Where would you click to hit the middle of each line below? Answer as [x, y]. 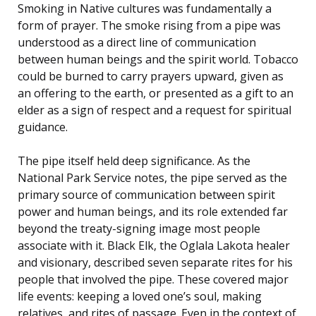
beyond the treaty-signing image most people [139, 228]
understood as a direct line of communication [137, 42]
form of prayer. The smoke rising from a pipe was [149, 25]
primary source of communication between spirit [146, 194]
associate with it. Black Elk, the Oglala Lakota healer [154, 245]
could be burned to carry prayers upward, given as [151, 76]
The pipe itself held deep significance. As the [134, 160]
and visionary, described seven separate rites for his [155, 262]
